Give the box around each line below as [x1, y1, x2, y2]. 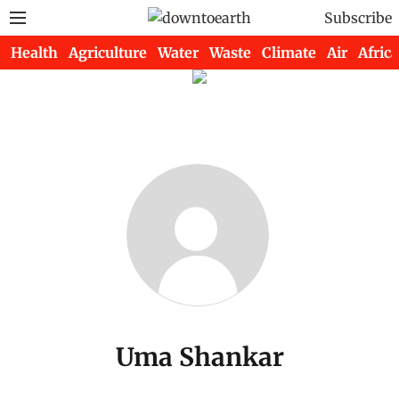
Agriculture [69, 44, 147, 61]
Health [11, 44, 58, 61]
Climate [262, 44, 316, 61]
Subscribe [324, 9, 392, 27]
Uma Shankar [115, 341, 284, 373]
